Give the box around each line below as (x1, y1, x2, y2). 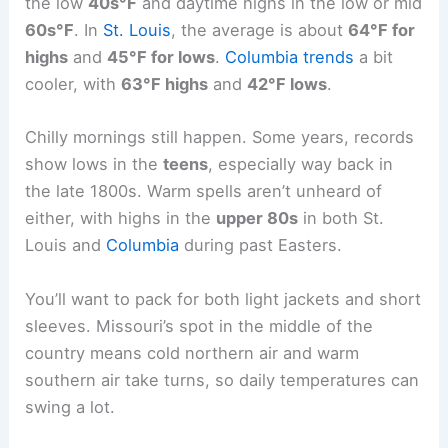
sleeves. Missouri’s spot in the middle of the (25, 315, 374, 336)
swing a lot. (25, 396, 116, 417)
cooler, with (25, 74, 122, 95)
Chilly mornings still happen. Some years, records (25, 127, 415, 148)
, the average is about (171, 20, 349, 41)
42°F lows (247, 74, 328, 95)
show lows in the (25, 154, 164, 175)
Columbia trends (225, 47, 355, 68)
